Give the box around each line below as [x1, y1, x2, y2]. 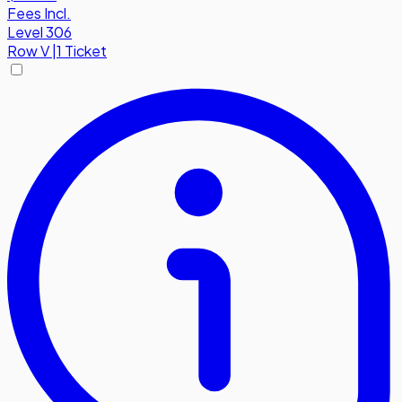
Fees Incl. [7, 4, 71, 23]
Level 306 [7, 22, 72, 42]
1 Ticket [57, 41, 107, 61]
